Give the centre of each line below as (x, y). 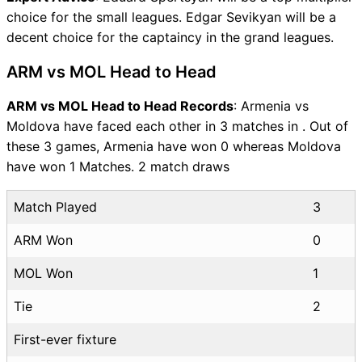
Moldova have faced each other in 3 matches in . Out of (177, 126)
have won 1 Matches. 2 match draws (118, 166)
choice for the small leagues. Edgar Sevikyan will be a (171, 17)
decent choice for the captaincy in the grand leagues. (170, 37)
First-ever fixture (65, 339)
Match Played (55, 206)
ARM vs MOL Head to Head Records (120, 105)
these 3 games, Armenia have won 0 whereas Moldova (174, 146)
